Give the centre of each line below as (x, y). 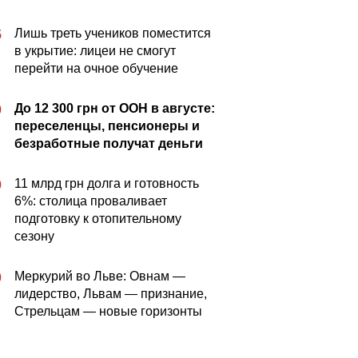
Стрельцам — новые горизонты (108, 311)
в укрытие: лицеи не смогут (95, 51)
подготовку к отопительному (98, 219)
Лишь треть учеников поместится (113, 33)
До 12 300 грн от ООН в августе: (115, 108)
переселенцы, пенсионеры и (107, 126)
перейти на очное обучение (96, 68)
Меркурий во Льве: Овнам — (100, 276)
